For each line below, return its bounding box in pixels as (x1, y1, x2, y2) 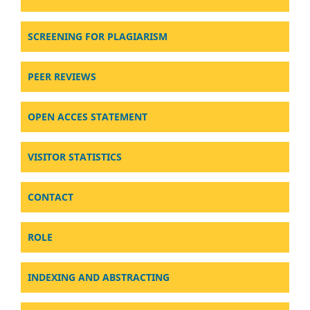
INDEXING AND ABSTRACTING (28, 270, 170, 284)
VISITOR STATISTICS (28, 149, 122, 163)
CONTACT (28, 190, 73, 203)
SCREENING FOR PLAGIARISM (28, 29, 167, 43)
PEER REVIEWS (28, 69, 96, 83)
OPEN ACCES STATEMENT (28, 109, 147, 123)
